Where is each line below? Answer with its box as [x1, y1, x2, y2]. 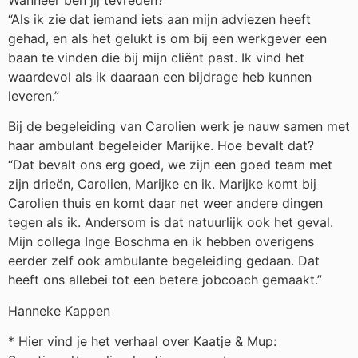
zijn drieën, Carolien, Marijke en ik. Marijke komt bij [8, 176, 316, 193]
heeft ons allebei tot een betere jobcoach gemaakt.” [8, 272, 322, 288]
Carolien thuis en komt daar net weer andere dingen [8, 195, 323, 212]
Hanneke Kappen [8, 302, 110, 319]
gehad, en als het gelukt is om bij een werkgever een [8, 30, 327, 47]
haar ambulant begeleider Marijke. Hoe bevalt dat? [8, 137, 314, 154]
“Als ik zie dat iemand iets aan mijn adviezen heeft [8, 11, 311, 28]
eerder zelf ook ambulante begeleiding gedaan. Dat [8, 253, 320, 269]
